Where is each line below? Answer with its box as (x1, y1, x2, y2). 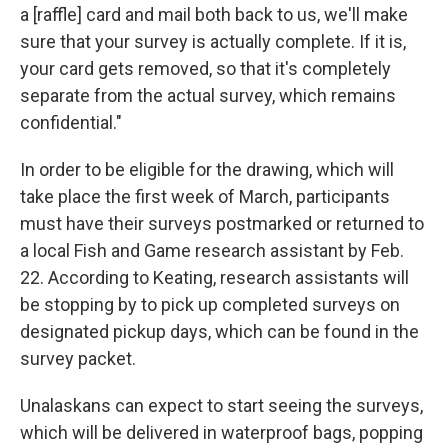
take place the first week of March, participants (20, 185, 390, 207)
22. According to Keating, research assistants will (20, 266, 409, 288)
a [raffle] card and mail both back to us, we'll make (20, 3, 408, 25)
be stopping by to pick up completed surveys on (20, 293, 400, 315)
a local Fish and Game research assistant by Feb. (20, 239, 404, 261)
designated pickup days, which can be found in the (20, 320, 419, 342)
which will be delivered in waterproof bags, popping (20, 421, 423, 443)
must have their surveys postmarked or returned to (20, 212, 424, 234)
